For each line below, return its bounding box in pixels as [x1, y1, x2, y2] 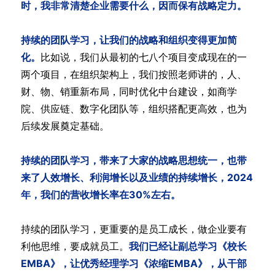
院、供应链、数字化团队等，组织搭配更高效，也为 [20, 102, 247, 115]
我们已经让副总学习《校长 [128, 239, 247, 252]
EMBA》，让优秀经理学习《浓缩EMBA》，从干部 [20, 257, 247, 269]
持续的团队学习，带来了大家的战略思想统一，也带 [20, 153, 247, 166]
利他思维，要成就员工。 [20, 239, 129, 252]
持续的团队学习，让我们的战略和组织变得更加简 [20, 33, 237, 46]
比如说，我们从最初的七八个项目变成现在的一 [40, 50, 247, 63]
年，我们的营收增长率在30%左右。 [20, 188, 180, 201]
